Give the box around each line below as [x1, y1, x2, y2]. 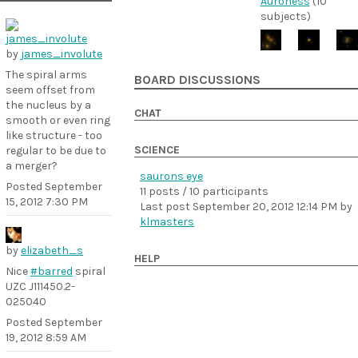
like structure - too [6, 129, 102, 142]
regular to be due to [6, 144, 106, 157]
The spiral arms [6, 68, 87, 82]
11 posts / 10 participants [140, 185, 268, 199]
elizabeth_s [21, 244, 83, 257]
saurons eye [140, 169, 203, 184]
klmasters [140, 215, 194, 229]
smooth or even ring [6, 113, 110, 127]
